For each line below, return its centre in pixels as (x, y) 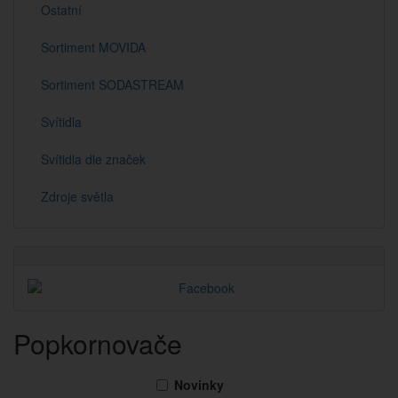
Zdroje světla (77, 196)
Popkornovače (98, 343)
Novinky (199, 385)
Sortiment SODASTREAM (112, 84)
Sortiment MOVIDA (93, 47)
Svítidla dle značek (93, 159)
